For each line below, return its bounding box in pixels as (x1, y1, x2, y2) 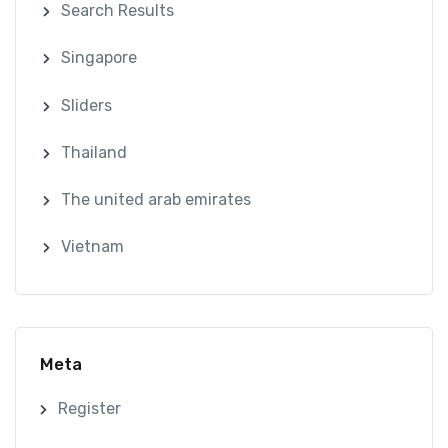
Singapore (61, 48, 138, 68)
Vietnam (61, 237, 125, 257)
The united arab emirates (61, 189, 252, 209)
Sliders (61, 95, 113, 115)
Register (57, 399, 121, 419)
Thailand (61, 142, 128, 162)
